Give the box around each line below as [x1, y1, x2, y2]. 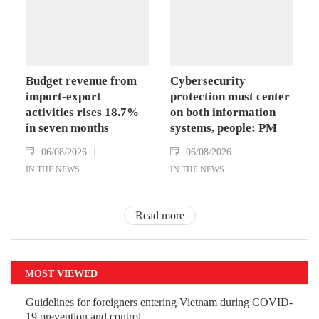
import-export [26, 90, 101, 104]
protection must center [170, 90, 290, 104]
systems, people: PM [170, 121, 277, 135]
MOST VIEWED [25, 267, 98, 280]
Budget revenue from [26, 74, 137, 88]
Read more [135, 209, 184, 223]
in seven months [26, 121, 109, 135]
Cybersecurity [170, 74, 246, 88]
